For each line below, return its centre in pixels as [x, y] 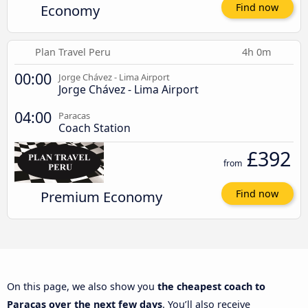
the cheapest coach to [211, 287]
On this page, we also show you [82, 287]
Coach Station [95, 128]
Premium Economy [101, 196]
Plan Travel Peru [73, 52]
